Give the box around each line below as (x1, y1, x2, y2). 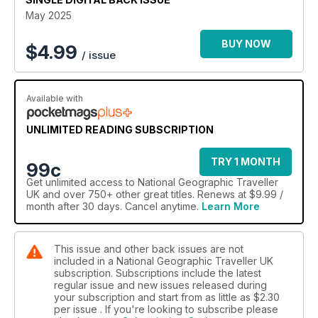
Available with (26, 92, 83, 104)
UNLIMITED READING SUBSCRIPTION (26, 123, 214, 136)
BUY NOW (221, 37, 271, 50)
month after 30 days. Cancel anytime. (26, 199, 202, 212)
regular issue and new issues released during (54, 278, 267, 291)
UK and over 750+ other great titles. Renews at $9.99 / (26, 187, 283, 200)
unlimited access (45, 175, 123, 188)
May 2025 (26, 9, 72, 21)
